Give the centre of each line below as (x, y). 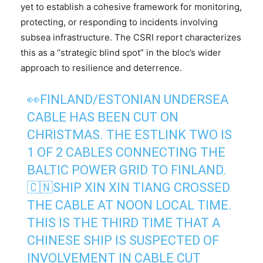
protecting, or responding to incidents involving (119, 22)
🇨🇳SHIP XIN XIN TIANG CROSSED (129, 187)
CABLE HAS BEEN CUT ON (103, 117)
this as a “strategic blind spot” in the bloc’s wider (121, 52)
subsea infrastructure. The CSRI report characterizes (131, 37)
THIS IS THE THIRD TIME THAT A (124, 222)
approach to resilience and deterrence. (101, 68)
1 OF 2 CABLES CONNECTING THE (127, 152)
